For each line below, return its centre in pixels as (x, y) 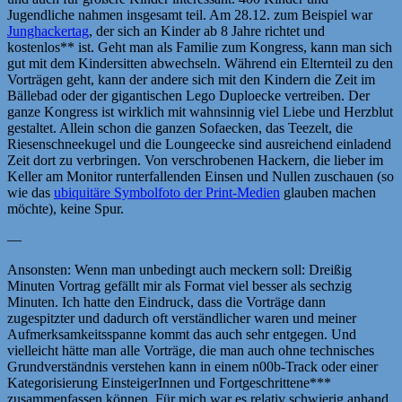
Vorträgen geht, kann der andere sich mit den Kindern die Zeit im (191, 79)
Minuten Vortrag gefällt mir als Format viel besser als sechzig (179, 285)
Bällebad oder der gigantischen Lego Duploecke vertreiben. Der (188, 95)
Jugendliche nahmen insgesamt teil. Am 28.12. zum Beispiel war (190, 14)
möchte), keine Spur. (66, 208)
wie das (31, 192)
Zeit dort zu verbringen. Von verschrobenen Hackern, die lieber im (195, 160)
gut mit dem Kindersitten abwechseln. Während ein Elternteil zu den (200, 63)
